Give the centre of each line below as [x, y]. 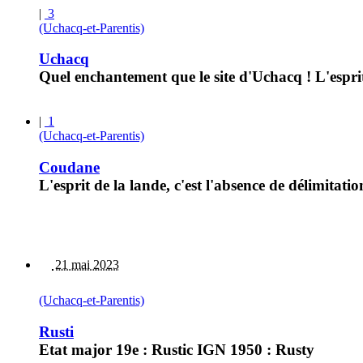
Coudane [69, 167]
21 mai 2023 [85, 265]
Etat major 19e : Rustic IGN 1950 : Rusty [177, 350]
